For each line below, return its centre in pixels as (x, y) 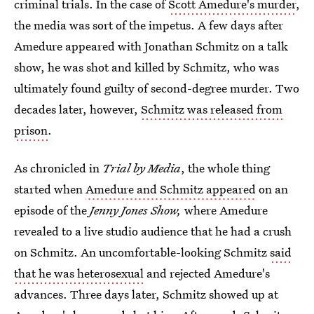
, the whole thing (225, 168)
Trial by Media (142, 168)
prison (31, 130)
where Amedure (226, 210)
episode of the (52, 210)
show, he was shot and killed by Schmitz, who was (146, 67)
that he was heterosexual (79, 273)
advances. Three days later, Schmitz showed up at (146, 294)
